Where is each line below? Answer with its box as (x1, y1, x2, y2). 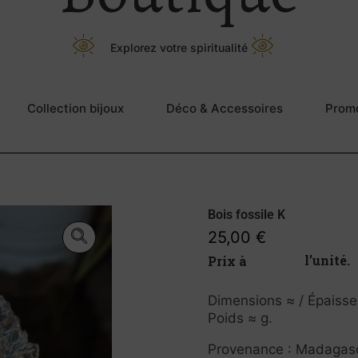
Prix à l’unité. (304, 252, 350, 268)
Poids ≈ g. (208, 310, 272, 326)
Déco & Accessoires (165, 101, 283, 116)
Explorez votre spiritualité (110, 40, 248, 54)
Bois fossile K (208, 207, 285, 222)
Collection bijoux (26, 101, 124, 116)
